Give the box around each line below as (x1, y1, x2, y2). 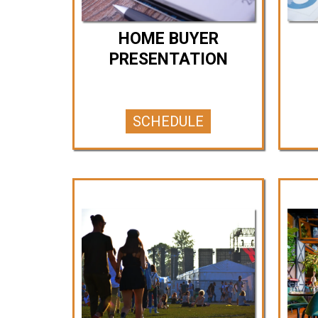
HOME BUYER (118, 29, 219, 49)
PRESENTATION (109, 50, 228, 70)
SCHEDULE (133, 113, 204, 131)
